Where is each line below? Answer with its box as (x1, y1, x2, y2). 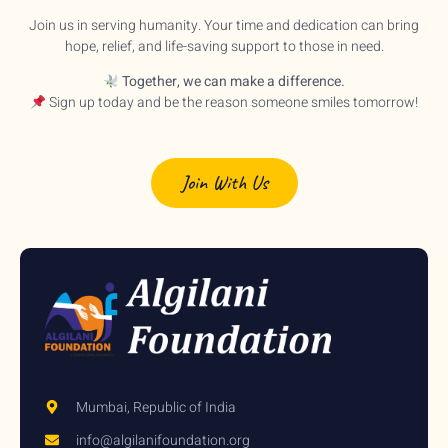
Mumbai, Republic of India (75, 396, 236, 418)
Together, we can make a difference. (118, 71, 345, 93)
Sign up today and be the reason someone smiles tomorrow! (45, 92, 418, 114)
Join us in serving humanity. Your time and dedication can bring (29, 15, 419, 37)
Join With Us (180, 169, 268, 195)
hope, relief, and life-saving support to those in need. (64, 36, 384, 58)
